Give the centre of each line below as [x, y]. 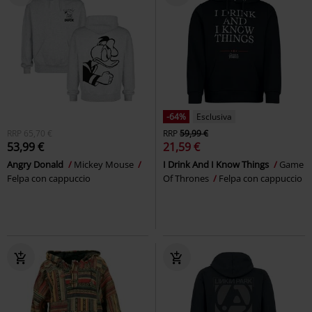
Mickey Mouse [105, 164]
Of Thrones [187, 178]
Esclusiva [214, 116]
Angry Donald [36, 164]
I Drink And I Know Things [217, 164]
